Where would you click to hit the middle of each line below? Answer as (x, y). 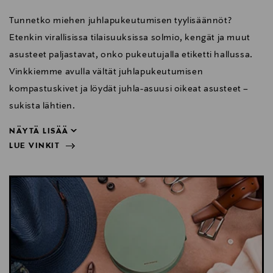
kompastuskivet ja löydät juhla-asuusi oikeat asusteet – (129, 89)
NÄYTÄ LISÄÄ (39, 131)
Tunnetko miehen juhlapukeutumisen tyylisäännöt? (121, 20)
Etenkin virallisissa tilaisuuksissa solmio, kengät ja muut (130, 37)
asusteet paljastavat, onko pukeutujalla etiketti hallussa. (131, 55)
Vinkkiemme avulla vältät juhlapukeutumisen (106, 72)
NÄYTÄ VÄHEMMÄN (52, 183)
